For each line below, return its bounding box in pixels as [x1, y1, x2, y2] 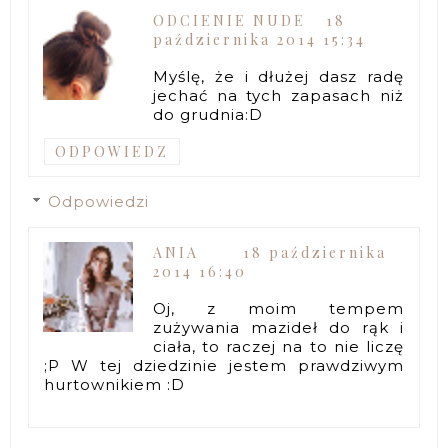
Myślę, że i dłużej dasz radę [153, 67, 404, 87]
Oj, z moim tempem [153, 299, 404, 319]
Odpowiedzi [48, 192, 150, 212]
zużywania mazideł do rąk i [153, 318, 404, 338]
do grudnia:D [153, 105, 264, 125]
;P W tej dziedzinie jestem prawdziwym [44, 356, 404, 376]
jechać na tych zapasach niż [153, 86, 404, 106]
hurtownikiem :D [44, 375, 186, 395]
